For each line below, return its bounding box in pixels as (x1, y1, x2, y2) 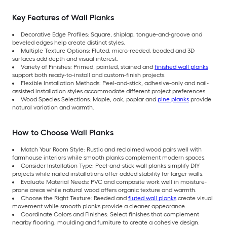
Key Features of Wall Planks (12, 12, 114, 22)
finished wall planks (155, 63, 208, 70)
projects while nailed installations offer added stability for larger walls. (12, 170, 204, 177)
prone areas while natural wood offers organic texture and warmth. (12, 186, 197, 194)
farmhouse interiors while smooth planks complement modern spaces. (12, 154, 206, 161)
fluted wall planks (128, 194, 176, 202)
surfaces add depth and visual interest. (12, 55, 118, 62)
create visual (176, 194, 213, 202)
